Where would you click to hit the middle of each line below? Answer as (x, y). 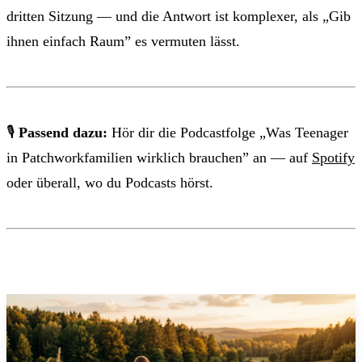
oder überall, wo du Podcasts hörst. (110, 182)
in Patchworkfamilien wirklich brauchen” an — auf (159, 157)
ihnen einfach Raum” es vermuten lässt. (123, 41)
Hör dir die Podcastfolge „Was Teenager (228, 132)
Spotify (333, 157)
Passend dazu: (63, 132)
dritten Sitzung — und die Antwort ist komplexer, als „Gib (179, 16)
